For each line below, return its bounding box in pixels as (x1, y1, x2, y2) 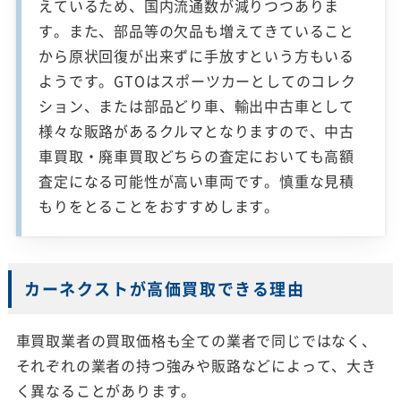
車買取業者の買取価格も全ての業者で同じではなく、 (15, 329, 377, 352)
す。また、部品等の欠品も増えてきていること (38, 20, 355, 42)
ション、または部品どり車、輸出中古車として (38, 95, 355, 117)
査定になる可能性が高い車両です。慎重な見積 (38, 170, 355, 192)
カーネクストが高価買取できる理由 (23, 277, 305, 302)
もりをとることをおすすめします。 (38, 195, 280, 218)
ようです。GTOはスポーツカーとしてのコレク (38, 70, 356, 92)
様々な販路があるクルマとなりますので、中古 (38, 120, 355, 142)
